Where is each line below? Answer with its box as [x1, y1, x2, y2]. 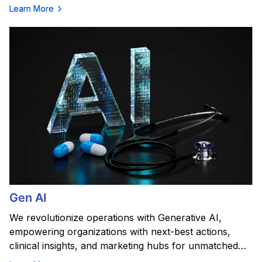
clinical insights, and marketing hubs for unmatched [9, 240, 238, 252]
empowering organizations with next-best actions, [9, 226, 230, 238]
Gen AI [9, 191, 47, 205]
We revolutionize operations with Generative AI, [9, 212, 222, 224]
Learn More [9, 4, 54, 14]
